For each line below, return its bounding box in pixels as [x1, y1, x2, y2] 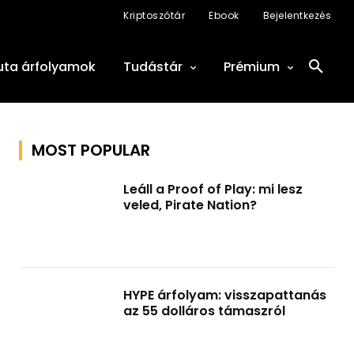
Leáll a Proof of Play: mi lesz [123, 180, 303, 198]
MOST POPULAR [32, 139, 150, 161]
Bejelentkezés [262, 9, 331, 22]
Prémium [224, 58, 280, 76]
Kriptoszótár [123, 9, 185, 22]
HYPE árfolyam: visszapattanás [123, 286, 326, 304]
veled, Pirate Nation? [123, 196, 257, 214]
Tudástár [123, 58, 183, 76]
